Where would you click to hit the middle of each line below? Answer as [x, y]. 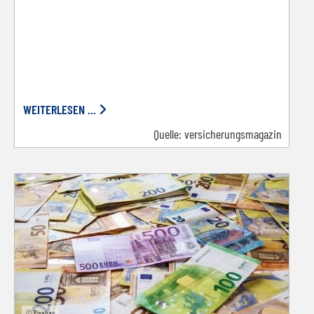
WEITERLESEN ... [60, 110]
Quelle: [169, 134]
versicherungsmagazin [233, 134]
